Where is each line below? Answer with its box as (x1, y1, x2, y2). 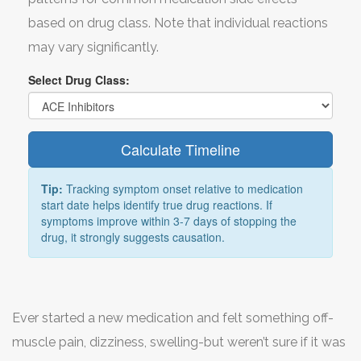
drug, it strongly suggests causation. (41, 229, 225, 246)
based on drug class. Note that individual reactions (28, 15, 328, 31)
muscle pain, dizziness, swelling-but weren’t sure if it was (12, 334, 346, 351)
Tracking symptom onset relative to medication (63, 180, 303, 197)
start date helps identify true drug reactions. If (41, 197, 272, 214)
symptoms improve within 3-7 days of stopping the (41, 213, 297, 230)
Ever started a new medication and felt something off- (12, 310, 334, 326)
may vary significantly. (28, 39, 159, 56)
